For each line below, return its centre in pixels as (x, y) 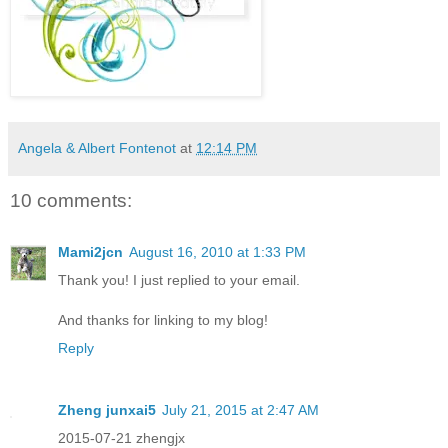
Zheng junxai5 (107, 410)
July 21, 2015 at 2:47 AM (240, 410)
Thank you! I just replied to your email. (179, 280)
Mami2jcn (90, 252)
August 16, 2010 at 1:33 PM (217, 252)
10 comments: (71, 200)
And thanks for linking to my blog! (163, 320)
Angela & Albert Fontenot (97, 147)
